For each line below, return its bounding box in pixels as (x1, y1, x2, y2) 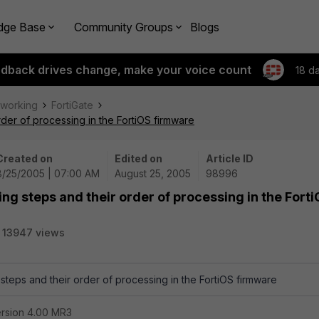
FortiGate (51, 99, 93, 111)
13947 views (2, 226, 65, 239)
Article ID (206, 152, 253, 164)
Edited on (115, 152, 162, 164)
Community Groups (74, 19, 173, 34)
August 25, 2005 (115, 167, 191, 179)
